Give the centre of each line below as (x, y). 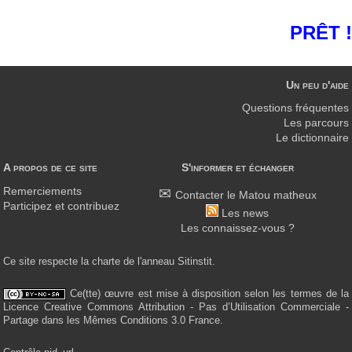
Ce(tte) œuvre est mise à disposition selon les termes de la (207, 293)
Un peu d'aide (317, 85)
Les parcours (316, 123)
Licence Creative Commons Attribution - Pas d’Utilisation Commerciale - (176, 307)
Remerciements (42, 191)
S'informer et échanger (237, 168)
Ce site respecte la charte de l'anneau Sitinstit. (109, 261)
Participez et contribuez (61, 206)
